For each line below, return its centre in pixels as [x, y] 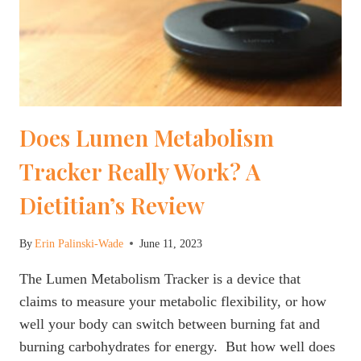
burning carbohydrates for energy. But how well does [177, 346]
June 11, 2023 [171, 243]
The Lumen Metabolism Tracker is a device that [160, 278]
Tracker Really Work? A [140, 172]
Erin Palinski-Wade [79, 243]
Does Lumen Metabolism [147, 138]
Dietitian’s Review [112, 205]
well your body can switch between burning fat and [170, 324]
